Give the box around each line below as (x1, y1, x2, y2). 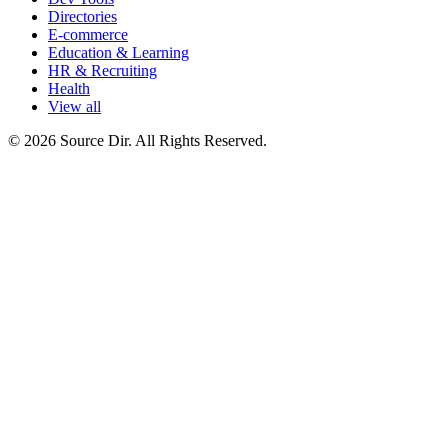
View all (48, 98, 101, 116)
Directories (48, 8, 117, 26)
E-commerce (48, 26, 128, 44)
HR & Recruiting (48, 62, 157, 80)
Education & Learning (48, 44, 189, 62)
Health (48, 80, 90, 98)
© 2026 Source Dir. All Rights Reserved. (8, 132, 267, 150)
